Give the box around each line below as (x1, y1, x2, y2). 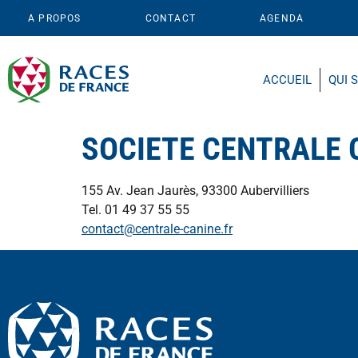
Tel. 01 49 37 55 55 (82, 202, 189, 217)
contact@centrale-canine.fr (82, 221, 233, 237)
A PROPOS (28, 12, 82, 24)
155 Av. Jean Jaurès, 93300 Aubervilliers (82, 183, 309, 198)
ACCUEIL (263, 73, 312, 87)
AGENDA (260, 12, 304, 24)
